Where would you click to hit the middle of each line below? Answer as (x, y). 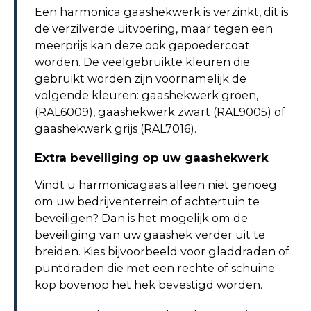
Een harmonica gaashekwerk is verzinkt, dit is (161, 12)
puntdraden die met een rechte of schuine (155, 268)
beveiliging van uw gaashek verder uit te (150, 235)
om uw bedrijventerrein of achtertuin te (147, 202)
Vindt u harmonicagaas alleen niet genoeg (156, 185)
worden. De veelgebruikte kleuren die (142, 62)
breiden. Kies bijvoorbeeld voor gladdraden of (162, 252)
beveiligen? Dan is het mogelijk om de (141, 218)
